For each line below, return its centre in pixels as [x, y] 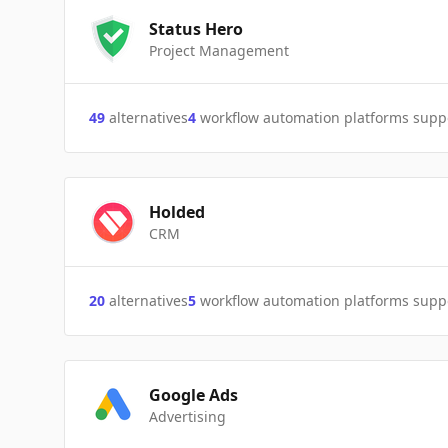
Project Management [219, 50]
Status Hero [196, 29]
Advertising [187, 416]
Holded [177, 212]
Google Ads [193, 395]
